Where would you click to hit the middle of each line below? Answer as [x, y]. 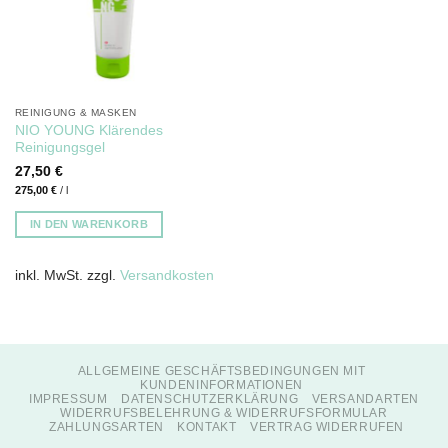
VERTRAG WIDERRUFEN [326, 427]
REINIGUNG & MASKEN [75, 113]
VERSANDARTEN [365, 399]
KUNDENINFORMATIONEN [221, 385]
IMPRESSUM [68, 399]
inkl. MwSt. [48, 275]
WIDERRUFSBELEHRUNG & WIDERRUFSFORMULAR [224, 413]
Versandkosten [166, 275]
